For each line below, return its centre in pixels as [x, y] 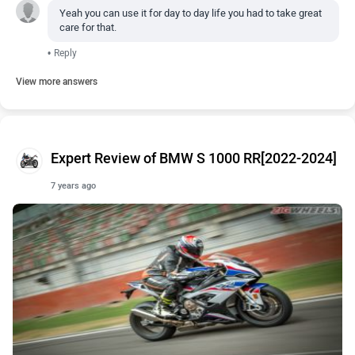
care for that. [88, 27]
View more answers [57, 82]
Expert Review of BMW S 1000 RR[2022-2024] [194, 158]
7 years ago [73, 186]
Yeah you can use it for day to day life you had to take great [191, 13]
